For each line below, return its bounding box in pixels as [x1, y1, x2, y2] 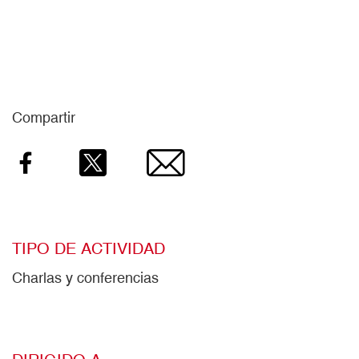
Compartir [12, 109, 75, 127]
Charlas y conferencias [12, 269, 159, 287]
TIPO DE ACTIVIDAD [12, 239, 165, 258]
